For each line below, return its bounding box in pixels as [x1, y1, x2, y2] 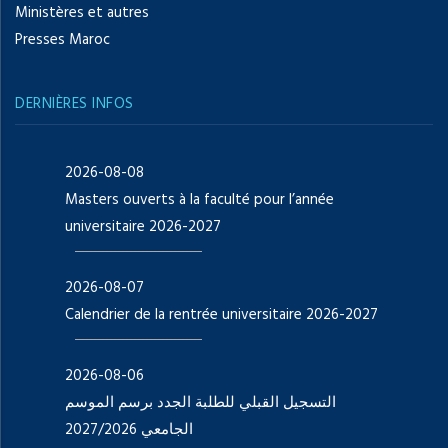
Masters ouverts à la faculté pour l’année [65, 187, 334, 212]
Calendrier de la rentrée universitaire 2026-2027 [65, 302, 378, 327]
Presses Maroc [15, 27, 110, 52]
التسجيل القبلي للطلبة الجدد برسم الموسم [65, 390, 336, 415]
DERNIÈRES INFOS [15, 91, 134, 116]
